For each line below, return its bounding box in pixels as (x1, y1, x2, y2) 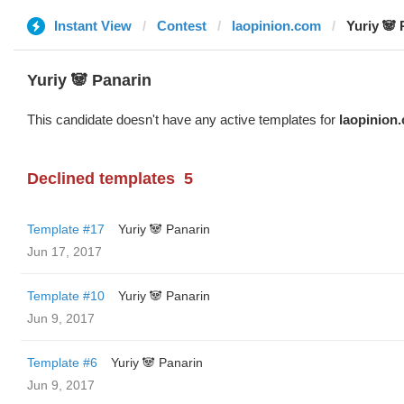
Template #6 (27, 355, 97, 370)
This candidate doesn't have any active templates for (27, 112, 339, 127)
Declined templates (27, 170, 175, 188)
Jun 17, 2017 (27, 244, 102, 259)
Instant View (54, 18, 132, 33)
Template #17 (27, 222, 105, 236)
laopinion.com (232, 18, 321, 33)
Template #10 (27, 289, 105, 303)
